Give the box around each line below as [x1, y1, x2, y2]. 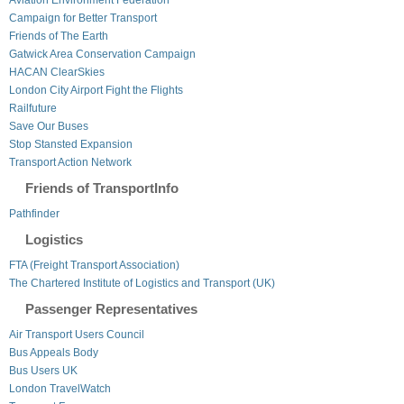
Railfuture [9, 101, 57, 115]
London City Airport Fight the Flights [9, 83, 183, 96]
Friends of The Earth [9, 29, 108, 42]
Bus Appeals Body [9, 345, 98, 359]
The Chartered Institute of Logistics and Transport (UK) [9, 276, 275, 289]
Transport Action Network [9, 155, 132, 169]
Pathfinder [9, 207, 60, 220]
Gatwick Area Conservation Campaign [9, 47, 196, 60]
